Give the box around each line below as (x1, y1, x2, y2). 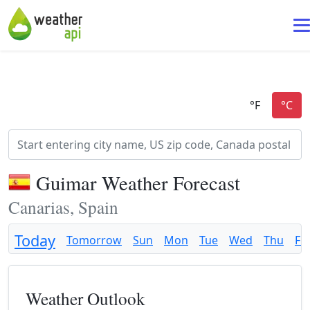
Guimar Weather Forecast (36, 170, 240, 196)
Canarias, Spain (8, 195, 118, 219)
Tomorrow (66, 232, 122, 248)
